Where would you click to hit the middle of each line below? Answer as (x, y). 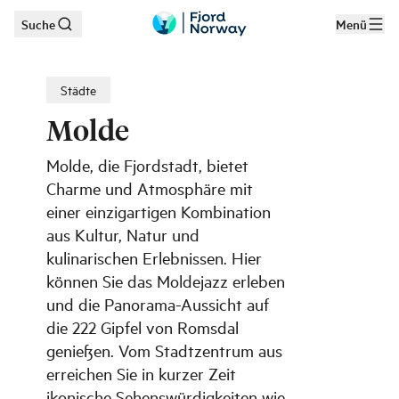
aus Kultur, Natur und (123, 234)
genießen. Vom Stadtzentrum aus (164, 350)
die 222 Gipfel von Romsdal (142, 327)
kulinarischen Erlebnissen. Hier (154, 257)
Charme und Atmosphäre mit (150, 188)
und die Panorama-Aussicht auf (158, 304)
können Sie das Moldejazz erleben (166, 281)
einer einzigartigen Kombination (159, 211)
